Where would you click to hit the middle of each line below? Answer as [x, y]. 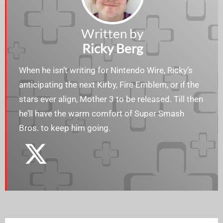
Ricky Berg [112, 48]
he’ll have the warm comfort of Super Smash [102, 113]
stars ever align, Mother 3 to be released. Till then [111, 99]
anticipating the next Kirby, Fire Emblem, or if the [109, 84]
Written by [112, 33]
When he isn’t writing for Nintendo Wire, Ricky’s [106, 70]
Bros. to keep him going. [65, 128]
